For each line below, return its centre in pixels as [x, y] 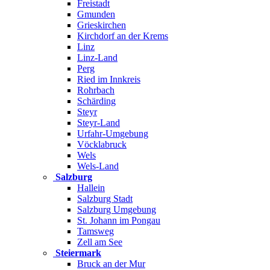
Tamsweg [96, 231]
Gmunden [96, 14]
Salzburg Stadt [105, 199]
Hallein [91, 188]
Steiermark [78, 253]
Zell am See [100, 242]
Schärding [96, 101]
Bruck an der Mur [111, 264]
